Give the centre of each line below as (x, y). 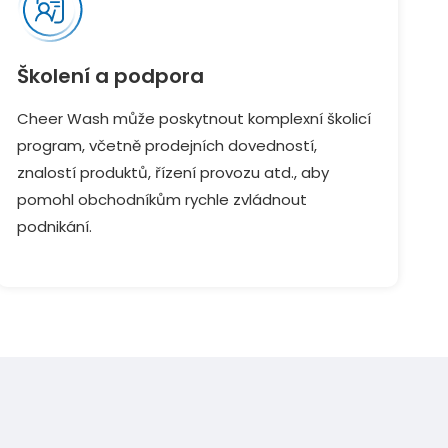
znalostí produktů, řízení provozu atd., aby (172, 172)
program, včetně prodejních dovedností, (166, 145)
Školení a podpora (110, 76)
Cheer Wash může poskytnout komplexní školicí (193, 118)
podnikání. (54, 226)
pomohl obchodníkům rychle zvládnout (161, 199)
